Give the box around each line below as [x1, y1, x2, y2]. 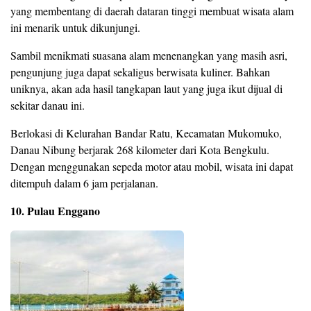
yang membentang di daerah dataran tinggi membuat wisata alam [10, 3, 294, 19]
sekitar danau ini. [10, 98, 85, 113]
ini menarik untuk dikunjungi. [10, 20, 140, 35]
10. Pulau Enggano [10, 203, 100, 219]
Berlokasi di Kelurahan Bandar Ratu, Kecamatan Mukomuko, [10, 126, 282, 141]
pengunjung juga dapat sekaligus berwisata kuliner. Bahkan [10, 65, 270, 80]
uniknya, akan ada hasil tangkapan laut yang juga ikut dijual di [10, 81, 283, 96]
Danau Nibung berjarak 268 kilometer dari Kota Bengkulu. [10, 142, 269, 158]
